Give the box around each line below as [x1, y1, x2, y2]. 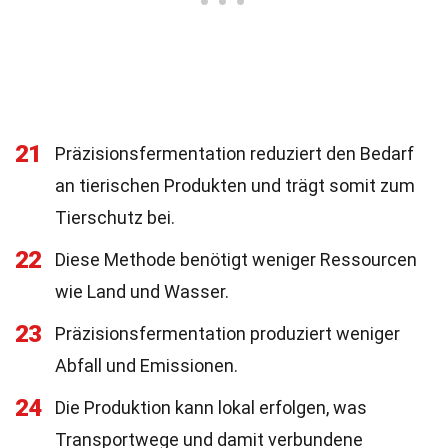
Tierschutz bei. [55, 207, 175, 228]
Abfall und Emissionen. [55, 355, 238, 376]
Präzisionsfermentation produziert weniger [55, 323, 400, 344]
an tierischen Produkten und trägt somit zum [55, 175, 415, 196]
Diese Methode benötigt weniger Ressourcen [55, 249, 417, 270]
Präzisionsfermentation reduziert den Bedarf [55, 143, 414, 164]
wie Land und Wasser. [55, 281, 229, 302]
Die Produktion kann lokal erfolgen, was [55, 397, 367, 418]
